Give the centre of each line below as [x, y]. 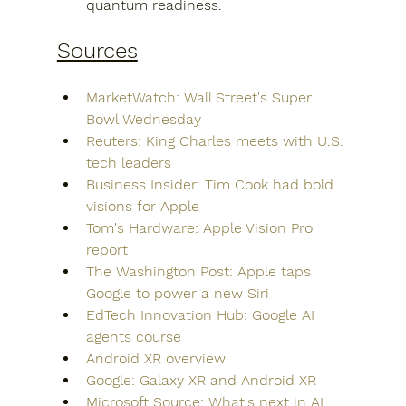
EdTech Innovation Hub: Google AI [202, 315]
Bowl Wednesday [143, 119]
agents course [133, 337]
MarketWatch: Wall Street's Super [201, 97]
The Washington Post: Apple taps [200, 271]
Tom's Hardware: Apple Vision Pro [201, 228]
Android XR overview [155, 358]
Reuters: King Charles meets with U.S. [217, 141]
